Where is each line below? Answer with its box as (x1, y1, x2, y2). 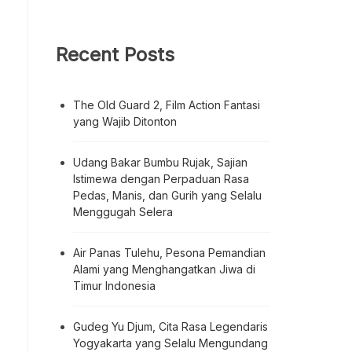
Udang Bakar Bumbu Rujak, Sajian (73, 155, 247, 169)
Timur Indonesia (73, 278, 156, 292)
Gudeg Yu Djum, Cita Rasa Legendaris (73, 319, 268, 333)
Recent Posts (56, 43, 174, 66)
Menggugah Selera (73, 204, 173, 218)
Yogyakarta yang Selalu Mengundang (73, 335, 268, 350)
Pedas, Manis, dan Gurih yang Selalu (73, 188, 262, 202)
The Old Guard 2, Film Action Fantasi (73, 97, 260, 112)
